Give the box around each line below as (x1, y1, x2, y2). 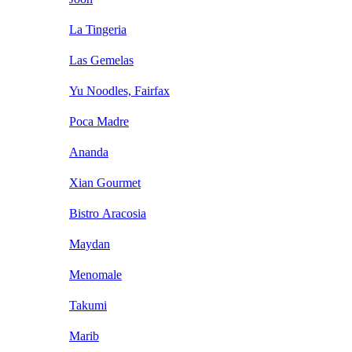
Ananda (69, 145, 108, 159)
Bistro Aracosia (69, 207, 146, 221)
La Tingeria (69, 23, 126, 37)
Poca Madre (69, 115, 129, 129)
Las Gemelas (69, 53, 134, 68)
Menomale (69, 268, 122, 282)
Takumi (69, 299, 107, 313)
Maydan (69, 237, 110, 251)
